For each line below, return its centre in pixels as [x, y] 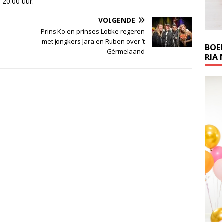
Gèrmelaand [126, 51]
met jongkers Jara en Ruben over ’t [93, 41]
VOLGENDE [117, 20]
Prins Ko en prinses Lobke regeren [93, 31]
